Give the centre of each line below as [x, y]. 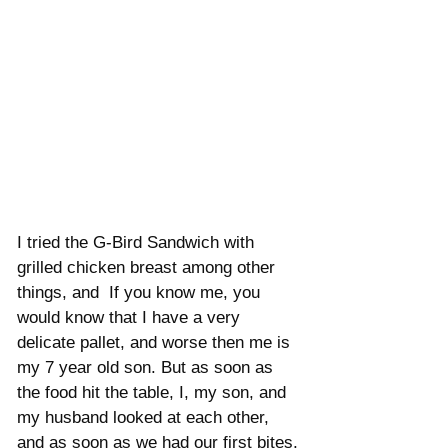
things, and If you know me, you [141, 293]
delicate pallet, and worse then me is [156, 343]
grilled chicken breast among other [148, 268]
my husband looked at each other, [145, 418]
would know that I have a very [131, 318]
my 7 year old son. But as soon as [147, 368]
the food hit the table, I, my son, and [154, 393]
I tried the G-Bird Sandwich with [138, 243]
